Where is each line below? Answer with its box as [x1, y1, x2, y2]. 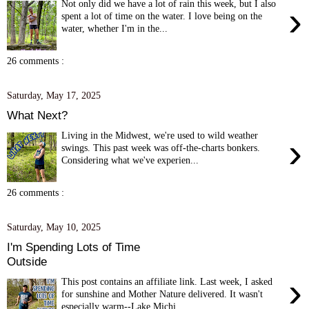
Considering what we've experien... [61, 154, 199, 166]
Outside [7, 254, 47, 268]
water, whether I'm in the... [61, 22, 168, 34]
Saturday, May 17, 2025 [7, 90, 101, 101]
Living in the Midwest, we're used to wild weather [61, 129, 259, 141]
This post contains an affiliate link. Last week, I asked [61, 275, 273, 287]
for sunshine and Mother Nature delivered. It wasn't [61, 288, 263, 299]
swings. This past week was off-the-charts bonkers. [61, 141, 261, 153]
